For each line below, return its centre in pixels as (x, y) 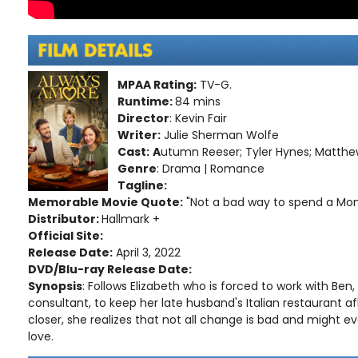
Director (143, 118)
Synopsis (55, 286)
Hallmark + (131, 219)
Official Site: (66, 235)
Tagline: (142, 185)
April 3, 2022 (147, 252)
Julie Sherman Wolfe (220, 135)
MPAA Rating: (157, 84)
